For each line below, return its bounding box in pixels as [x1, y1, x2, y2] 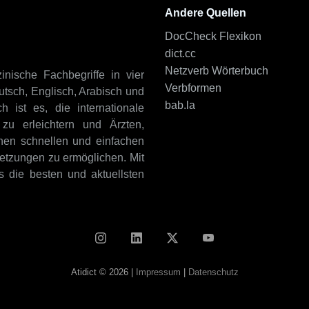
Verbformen [165, 82, 221, 94]
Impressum [135, 267, 181, 277]
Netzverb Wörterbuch [165, 65, 268, 77]
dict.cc [165, 48, 196, 59]
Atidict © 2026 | [70, 267, 136, 277]
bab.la [165, 99, 195, 111]
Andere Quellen [165, 7, 246, 19]
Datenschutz [188, 267, 239, 277]
